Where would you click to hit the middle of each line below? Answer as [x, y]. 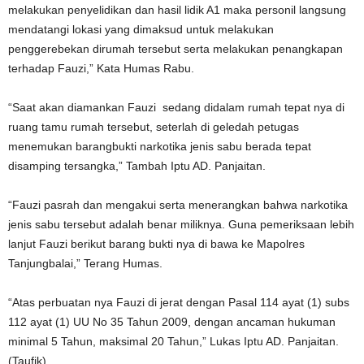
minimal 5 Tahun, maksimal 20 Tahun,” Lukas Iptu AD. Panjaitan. [173, 341]
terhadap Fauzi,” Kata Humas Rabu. [101, 68]
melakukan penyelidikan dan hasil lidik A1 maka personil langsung [177, 10]
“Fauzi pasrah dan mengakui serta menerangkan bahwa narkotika [178, 205]
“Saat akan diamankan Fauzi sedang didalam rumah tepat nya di [176, 107]
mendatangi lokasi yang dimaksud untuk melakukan [141, 29]
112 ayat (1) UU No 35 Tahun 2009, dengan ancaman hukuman [172, 322]
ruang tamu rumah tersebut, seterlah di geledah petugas [154, 127]
